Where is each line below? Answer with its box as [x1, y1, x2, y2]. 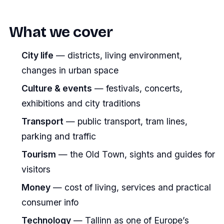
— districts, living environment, [53, 49, 182, 60]
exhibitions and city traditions [21, 97, 140, 108]
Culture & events [21, 82, 92, 93]
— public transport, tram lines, [63, 115, 187, 126]
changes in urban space [21, 64, 118, 75]
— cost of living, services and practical [50, 182, 211, 193]
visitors [21, 164, 50, 175]
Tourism [21, 149, 56, 160]
